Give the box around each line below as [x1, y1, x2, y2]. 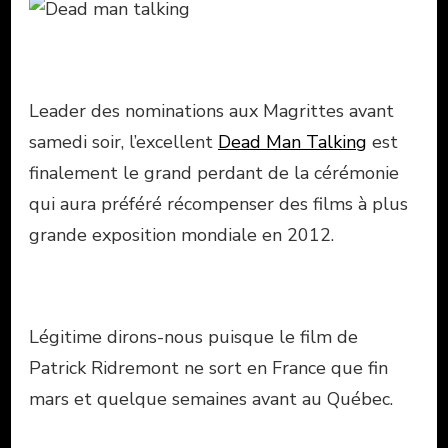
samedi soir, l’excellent [29, 129, 218, 154]
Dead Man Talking [218, 129, 367, 154]
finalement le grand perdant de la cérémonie [29, 160, 399, 185]
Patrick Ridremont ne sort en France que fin [29, 355, 388, 380]
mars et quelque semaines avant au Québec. [29, 386, 393, 411]
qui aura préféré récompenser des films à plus [29, 191, 408, 216]
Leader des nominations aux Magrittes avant [29, 98, 394, 123]
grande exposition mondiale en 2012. [29, 222, 334, 247]
